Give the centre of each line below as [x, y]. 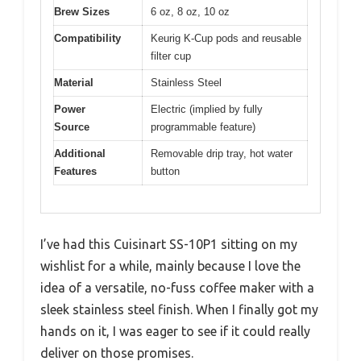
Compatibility [87, 38]
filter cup [171, 56]
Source [72, 127]
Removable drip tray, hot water [222, 153]
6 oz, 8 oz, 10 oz [190, 11]
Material [74, 82]
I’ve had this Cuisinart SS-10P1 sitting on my [169, 245]
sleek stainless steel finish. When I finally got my [179, 310]
